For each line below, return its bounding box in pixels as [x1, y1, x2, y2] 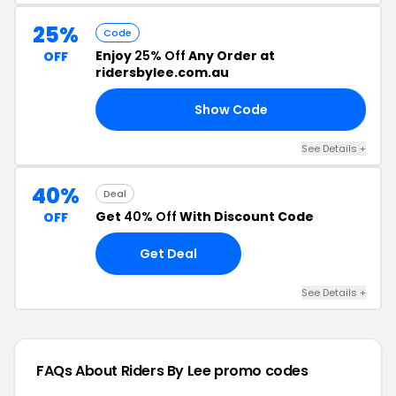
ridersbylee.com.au [95, 64, 229, 81]
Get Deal [140, 244, 197, 263]
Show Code [194, 100, 268, 118]
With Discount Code [177, 208, 314, 225]
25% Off [134, 47, 186, 65]
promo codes [214, 361, 308, 381]
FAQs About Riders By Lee [36, 361, 215, 381]
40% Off [124, 208, 177, 225]
